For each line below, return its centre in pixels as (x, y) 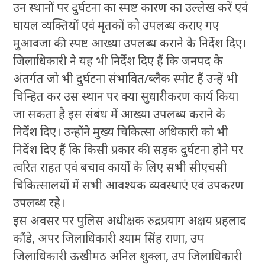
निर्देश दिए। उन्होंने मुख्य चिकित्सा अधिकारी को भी (121, 132)
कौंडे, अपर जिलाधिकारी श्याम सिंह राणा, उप (109, 238)
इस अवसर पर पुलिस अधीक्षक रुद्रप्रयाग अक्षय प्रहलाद (130, 221)
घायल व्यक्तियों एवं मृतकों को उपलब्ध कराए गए (116, 25)
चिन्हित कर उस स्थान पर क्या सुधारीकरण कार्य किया (126, 96)
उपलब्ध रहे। (39, 203)
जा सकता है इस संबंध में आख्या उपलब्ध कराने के (119, 114)
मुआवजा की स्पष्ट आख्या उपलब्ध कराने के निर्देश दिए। (130, 43)
